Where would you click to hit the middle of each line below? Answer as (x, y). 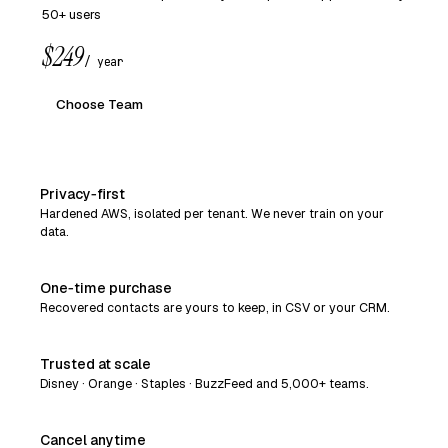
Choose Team (99, 103)
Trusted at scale (95, 363)
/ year (103, 61)
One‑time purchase (106, 287)
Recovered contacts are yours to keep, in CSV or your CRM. (215, 307)
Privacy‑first (82, 193)
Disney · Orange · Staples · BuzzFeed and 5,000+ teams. (204, 383)
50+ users (71, 14)
